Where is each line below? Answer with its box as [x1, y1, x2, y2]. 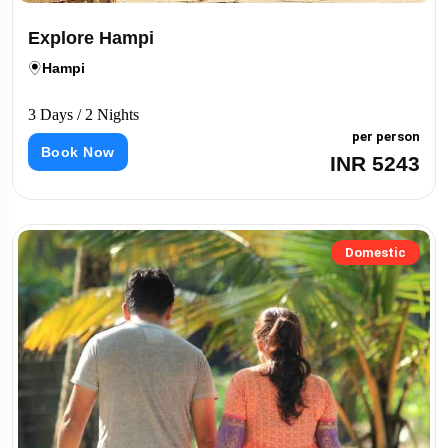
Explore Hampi [28, 28, 154, 49]
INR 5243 [330, 152, 420, 176]
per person [352, 129, 420, 145]
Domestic [345, 245, 406, 261]
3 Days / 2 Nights [28, 106, 139, 124]
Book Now [41, 144, 115, 161]
